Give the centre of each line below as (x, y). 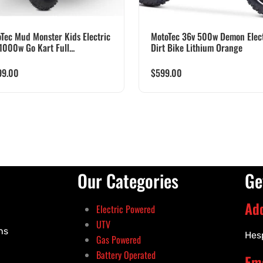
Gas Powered (119, 239)
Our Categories (128, 180)
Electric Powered (126, 209)
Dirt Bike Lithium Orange (197, 47)
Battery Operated (126, 254)
